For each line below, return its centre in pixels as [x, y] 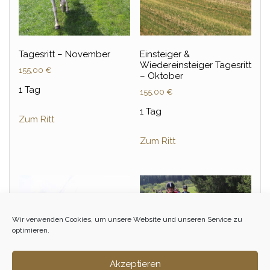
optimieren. [31, 230]
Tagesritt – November [64, 55]
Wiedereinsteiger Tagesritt [195, 65]
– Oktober [161, 76]
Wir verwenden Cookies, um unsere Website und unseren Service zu [127, 219]
